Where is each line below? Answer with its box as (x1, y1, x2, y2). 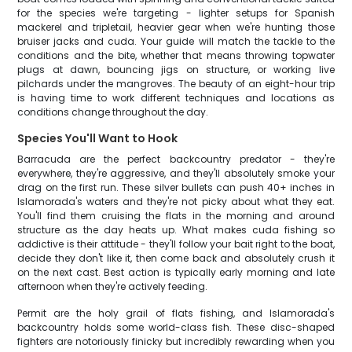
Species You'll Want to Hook (17, 130, 178, 146)
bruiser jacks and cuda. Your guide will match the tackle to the (17, 35, 335, 48)
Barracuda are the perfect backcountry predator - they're (17, 152, 335, 166)
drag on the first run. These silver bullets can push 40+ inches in (17, 181, 335, 194)
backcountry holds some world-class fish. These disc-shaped (17, 321, 335, 334)
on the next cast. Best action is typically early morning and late (17, 266, 335, 279)
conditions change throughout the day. (17, 105, 209, 119)
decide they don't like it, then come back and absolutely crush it (17, 251, 335, 265)
